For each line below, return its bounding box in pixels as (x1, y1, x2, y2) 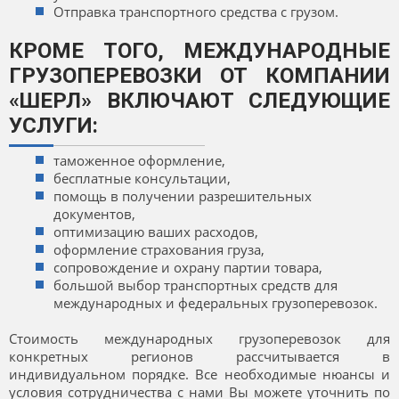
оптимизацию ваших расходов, (53, 223, 258, 241)
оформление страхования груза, (53, 240, 265, 259)
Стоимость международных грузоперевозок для (9, 330, 390, 348)
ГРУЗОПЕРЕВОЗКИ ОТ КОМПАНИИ (9, 63, 390, 89)
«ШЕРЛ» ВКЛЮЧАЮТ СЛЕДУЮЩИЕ (9, 88, 390, 114)
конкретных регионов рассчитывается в (9, 347, 390, 366)
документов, (53, 205, 135, 224)
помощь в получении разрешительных (53, 187, 312, 206)
